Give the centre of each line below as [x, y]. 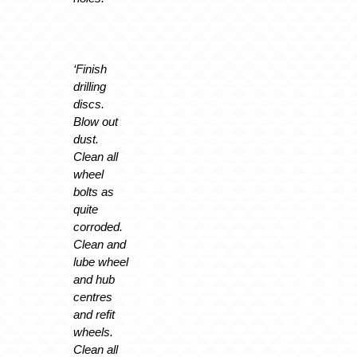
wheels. [93, 331]
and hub [94, 279]
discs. [88, 104]
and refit [94, 314]
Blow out [95, 121]
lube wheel [100, 261]
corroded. [98, 226]
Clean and [99, 244]
